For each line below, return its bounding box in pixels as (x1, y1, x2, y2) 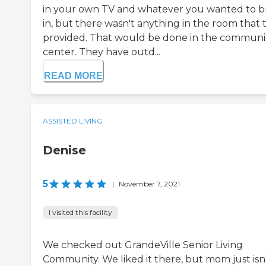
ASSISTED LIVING (43, 116, 103, 126)
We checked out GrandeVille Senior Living (43, 239, 243, 251)
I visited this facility (49, 208, 112, 217)
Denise (43, 143, 86, 158)
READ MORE (44, 71, 103, 81)
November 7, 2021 (119, 179, 180, 189)
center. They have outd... (43, 46, 160, 58)
